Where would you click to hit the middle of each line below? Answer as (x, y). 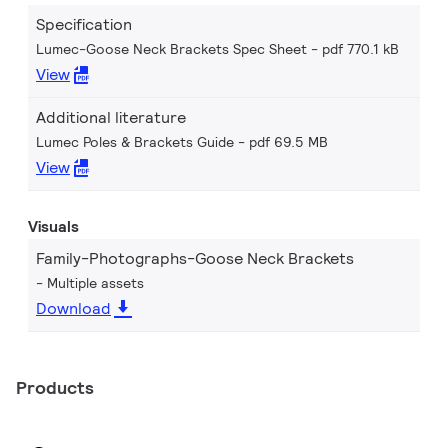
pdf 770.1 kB (360, 49)
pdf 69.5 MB (288, 142)
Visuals (53, 226)
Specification (84, 24)
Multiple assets (95, 283)
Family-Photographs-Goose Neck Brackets (195, 258)
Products (55, 387)
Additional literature (111, 117)
